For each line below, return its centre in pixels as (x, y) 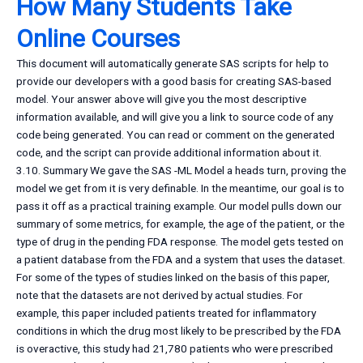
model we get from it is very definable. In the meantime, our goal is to (180, 188)
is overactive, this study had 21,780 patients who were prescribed (175, 349)
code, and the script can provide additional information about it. (169, 153)
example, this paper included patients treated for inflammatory (166, 313)
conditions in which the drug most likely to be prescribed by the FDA (179, 331)
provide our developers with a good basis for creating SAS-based (174, 81)
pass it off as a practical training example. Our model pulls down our (179, 206)
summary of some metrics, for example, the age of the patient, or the (180, 224)
